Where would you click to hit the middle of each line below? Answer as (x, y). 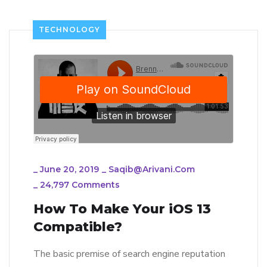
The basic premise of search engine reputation (129, 254)
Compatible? (78, 227)
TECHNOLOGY (69, 30)
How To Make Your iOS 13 (122, 209)
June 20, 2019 (69, 170)
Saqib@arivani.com (152, 170)
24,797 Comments (80, 185)
